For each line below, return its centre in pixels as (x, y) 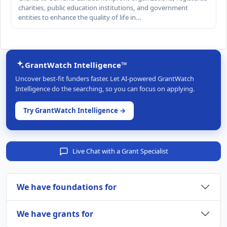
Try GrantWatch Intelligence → (74, 111)
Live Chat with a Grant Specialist (120, 151)
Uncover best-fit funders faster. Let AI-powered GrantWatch (105, 79)
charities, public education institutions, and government (103, 8)
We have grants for (55, 214)
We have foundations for (67, 187)
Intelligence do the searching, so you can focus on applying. (105, 89)
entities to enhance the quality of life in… (80, 17)
